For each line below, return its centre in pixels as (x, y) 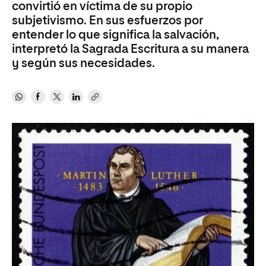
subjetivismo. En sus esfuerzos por (107, 21)
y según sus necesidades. (83, 64)
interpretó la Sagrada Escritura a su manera (130, 49)
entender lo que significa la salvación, (115, 35)
